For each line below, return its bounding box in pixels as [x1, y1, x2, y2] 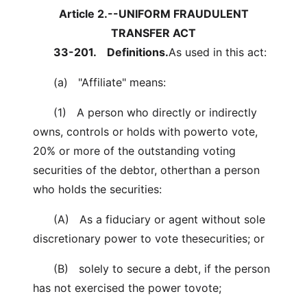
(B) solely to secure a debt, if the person [33, 262, 270, 275]
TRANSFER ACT [111, 26, 196, 40]
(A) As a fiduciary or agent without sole [33, 212, 265, 226]
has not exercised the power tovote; [33, 281, 221, 295]
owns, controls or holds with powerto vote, [33, 125, 258, 138]
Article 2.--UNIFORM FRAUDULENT [58, 7, 249, 21]
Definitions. [107, 45, 169, 59]
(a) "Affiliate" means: [33, 75, 166, 89]
